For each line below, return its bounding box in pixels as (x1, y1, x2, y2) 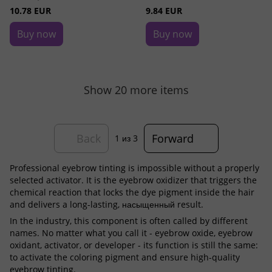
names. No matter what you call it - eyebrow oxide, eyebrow (10, 227, 253, 239)
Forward (151, 131, 194, 146)
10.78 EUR (10, 5, 51, 16)
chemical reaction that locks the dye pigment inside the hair (10, 186, 254, 198)
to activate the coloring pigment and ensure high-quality (10, 251, 240, 263)
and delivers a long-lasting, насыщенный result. (10, 199, 203, 210)
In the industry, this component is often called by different (10, 215, 248, 226)
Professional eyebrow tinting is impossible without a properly (10, 162, 259, 174)
